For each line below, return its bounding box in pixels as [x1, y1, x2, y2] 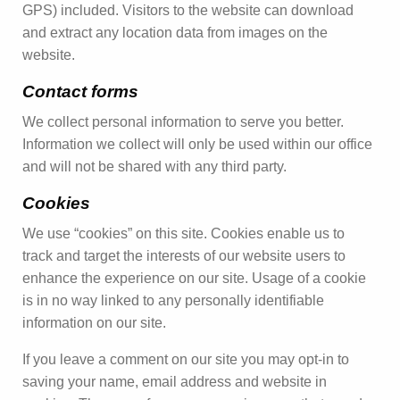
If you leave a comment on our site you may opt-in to [22, 351, 349, 367]
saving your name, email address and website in [22, 373, 327, 389]
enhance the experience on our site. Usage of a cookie [22, 270, 366, 286]
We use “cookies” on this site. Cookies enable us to [22, 225, 345, 241]
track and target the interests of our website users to [22, 247, 346, 263]
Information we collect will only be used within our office [22, 136, 372, 152]
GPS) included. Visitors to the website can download [22, 2, 354, 18]
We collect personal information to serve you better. [22, 113, 344, 129]
